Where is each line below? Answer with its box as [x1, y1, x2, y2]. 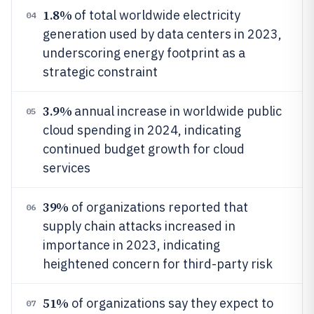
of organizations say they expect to [68, 295, 273, 311]
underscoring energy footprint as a [43, 45, 245, 61]
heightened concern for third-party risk [43, 256, 273, 272]
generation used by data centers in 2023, [43, 26, 282, 42]
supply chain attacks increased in [43, 218, 235, 234]
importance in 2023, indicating [43, 237, 220, 253]
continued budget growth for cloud [43, 141, 245, 157]
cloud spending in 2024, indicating [43, 122, 241, 138]
